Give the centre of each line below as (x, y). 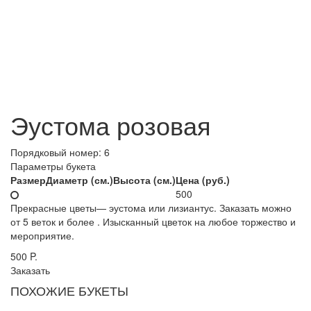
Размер (28, 180)
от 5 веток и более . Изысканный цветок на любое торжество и (153, 221)
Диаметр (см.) (79, 180)
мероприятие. (42, 235)
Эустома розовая (111, 125)
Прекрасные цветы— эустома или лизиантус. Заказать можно (151, 208)
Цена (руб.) (203, 180)
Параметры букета (53, 166)
